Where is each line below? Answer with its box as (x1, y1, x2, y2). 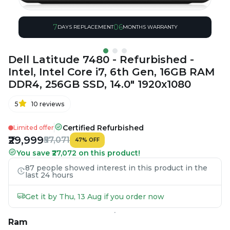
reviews (40, 100, 64, 108)
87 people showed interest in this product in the (25, 163, 207, 173)
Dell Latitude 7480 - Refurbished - (8, 53, 194, 66)
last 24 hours (25, 170, 73, 180)
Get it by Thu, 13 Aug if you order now (25, 191, 164, 201)
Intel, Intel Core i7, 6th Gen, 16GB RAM (8, 66, 215, 79)
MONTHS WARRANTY (122, 24, 178, 31)
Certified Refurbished (63, 123, 144, 132)
